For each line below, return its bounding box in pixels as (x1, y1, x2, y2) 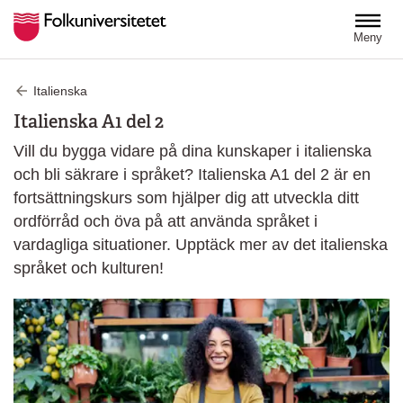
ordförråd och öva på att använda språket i (13, 211, 318, 230)
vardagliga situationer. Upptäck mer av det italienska (13, 235, 388, 254)
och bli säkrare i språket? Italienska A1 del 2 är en (13, 165, 371, 184)
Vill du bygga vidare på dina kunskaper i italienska (13, 141, 372, 160)
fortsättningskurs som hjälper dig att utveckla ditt (13, 188, 359, 207)
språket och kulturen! (13, 258, 164, 277)
